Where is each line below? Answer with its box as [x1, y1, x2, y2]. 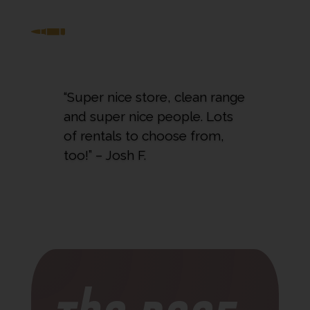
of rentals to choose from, [63, 128, 224, 143]
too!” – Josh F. [63, 147, 146, 163]
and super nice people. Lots [63, 109, 233, 124]
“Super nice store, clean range [63, 89, 245, 104]
